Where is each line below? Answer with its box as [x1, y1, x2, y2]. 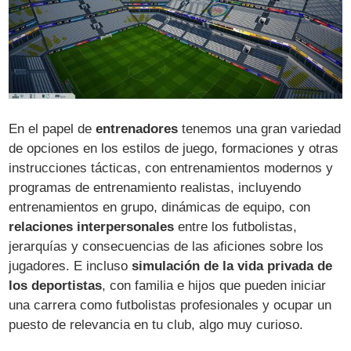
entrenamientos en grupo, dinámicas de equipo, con [9, 199, 311, 215]
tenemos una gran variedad [178, 121, 342, 136]
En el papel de [9, 121, 96, 136]
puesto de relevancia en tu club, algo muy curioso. [9, 317, 304, 332]
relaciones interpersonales [9, 219, 175, 234]
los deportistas [9, 277, 103, 293]
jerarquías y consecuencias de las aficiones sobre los [9, 238, 324, 254]
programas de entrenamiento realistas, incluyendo [9, 179, 302, 195]
